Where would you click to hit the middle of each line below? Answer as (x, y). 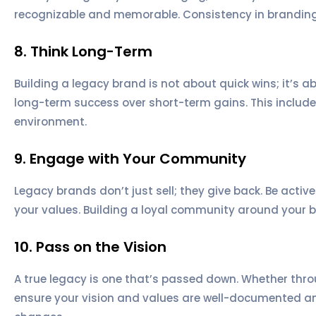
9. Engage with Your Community (130, 158)
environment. (50, 121)
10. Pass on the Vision (90, 247)
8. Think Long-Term (83, 51)
